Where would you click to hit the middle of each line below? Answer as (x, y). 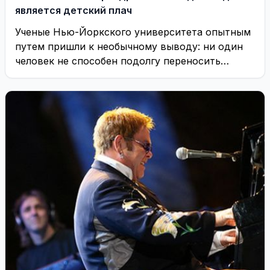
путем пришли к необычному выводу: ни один (129, 46)
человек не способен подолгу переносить (118, 61)
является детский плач (74, 10)
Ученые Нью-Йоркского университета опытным (133, 32)
